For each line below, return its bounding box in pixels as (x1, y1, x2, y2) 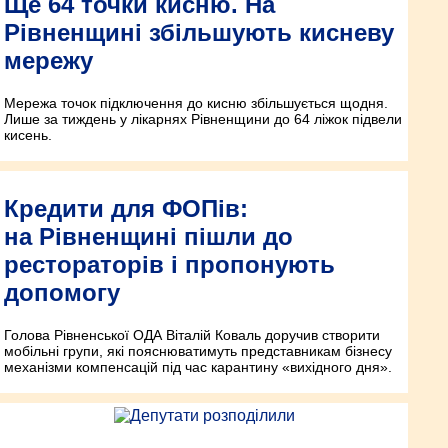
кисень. (4, 127, 52, 144)
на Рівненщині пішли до (4, 223, 293, 251)
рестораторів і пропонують (4, 251, 335, 279)
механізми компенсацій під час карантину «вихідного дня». (4, 359, 392, 376)
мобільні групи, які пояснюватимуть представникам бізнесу (4, 343, 392, 360)
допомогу (4, 279, 120, 307)
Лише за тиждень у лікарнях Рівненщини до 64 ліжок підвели (4, 111, 402, 128)
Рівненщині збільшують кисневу (4, 19, 394, 47)
